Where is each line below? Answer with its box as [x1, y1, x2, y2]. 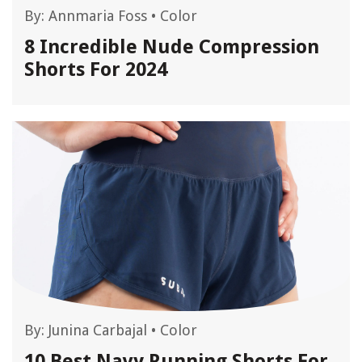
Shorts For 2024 [24, 58, 167, 81]
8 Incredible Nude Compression [24, 36, 319, 58]
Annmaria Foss [48, 7, 147, 24]
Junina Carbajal [48, 322, 147, 339]
